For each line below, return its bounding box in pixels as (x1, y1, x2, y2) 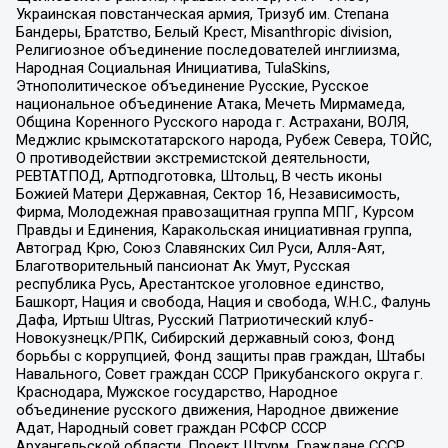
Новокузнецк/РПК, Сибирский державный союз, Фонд (15, 329, 395, 348)
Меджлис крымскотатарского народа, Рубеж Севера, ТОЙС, (15, 131, 432, 150)
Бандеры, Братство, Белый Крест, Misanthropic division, (15, 23, 392, 42)
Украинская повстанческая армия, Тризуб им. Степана (15, 5, 389, 24)
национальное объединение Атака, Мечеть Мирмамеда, (15, 95, 405, 114)
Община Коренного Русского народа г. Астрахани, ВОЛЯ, (15, 113, 409, 132)
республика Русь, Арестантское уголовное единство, (15, 275, 384, 294)
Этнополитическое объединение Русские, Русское (15, 77, 369, 96)
